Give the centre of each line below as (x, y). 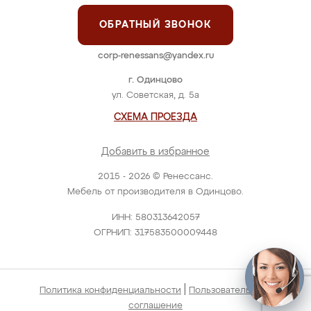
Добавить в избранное (155, 152)
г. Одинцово (155, 80)
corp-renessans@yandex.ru (155, 56)
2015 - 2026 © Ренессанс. (155, 177)
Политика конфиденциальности (110, 291)
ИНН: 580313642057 (155, 218)
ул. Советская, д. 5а (155, 95)
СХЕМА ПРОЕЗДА (155, 117)
